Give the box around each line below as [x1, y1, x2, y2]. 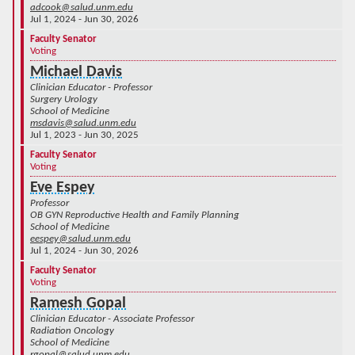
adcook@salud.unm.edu [30, 2, 133, 13]
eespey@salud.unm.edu [30, 233, 131, 244]
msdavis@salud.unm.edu [30, 117, 136, 128]
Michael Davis [30, 63, 122, 80]
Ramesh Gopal [30, 295, 126, 311]
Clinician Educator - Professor [30, 82, 152, 93]
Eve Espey [30, 179, 94, 196]
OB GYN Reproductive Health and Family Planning [30, 209, 239, 220]
